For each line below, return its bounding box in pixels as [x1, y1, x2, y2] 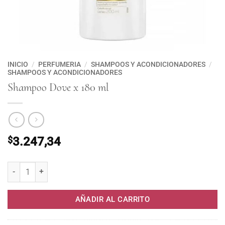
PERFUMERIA [38, 60, 81, 68]
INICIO [8, 60, 28, 68]
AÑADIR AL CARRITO [75, 195, 150, 204]
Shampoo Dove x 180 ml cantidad [7, 155, 113, 164]
